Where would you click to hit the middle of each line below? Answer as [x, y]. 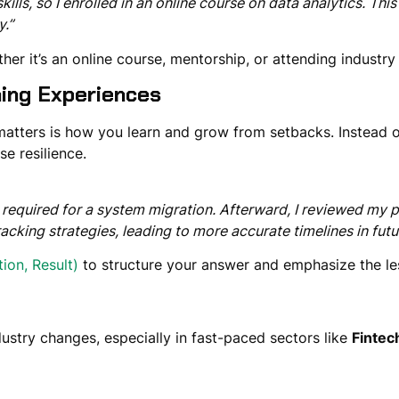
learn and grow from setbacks [228, 132]
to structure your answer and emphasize [220, 265]
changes [65, 338]
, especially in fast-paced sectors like [224, 338]
